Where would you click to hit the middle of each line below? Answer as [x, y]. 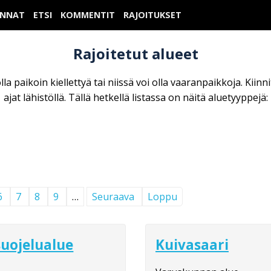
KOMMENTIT [88, 15]
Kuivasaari [192, 244]
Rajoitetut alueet [135, 53]
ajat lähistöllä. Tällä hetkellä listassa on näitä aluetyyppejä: [135, 97]
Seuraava [113, 196]
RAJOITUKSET [152, 15]
